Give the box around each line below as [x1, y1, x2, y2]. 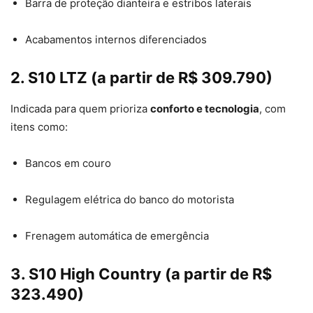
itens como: [10, 120, 68, 134]
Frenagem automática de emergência [25, 229, 209, 243]
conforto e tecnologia [150, 102, 259, 116]
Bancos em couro [25, 156, 111, 170]
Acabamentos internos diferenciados [25, 33, 207, 47]
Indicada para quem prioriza [10, 102, 150, 116]
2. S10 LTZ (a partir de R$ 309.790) [10, 68, 272, 87]
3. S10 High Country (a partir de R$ [10, 265, 272, 284]
